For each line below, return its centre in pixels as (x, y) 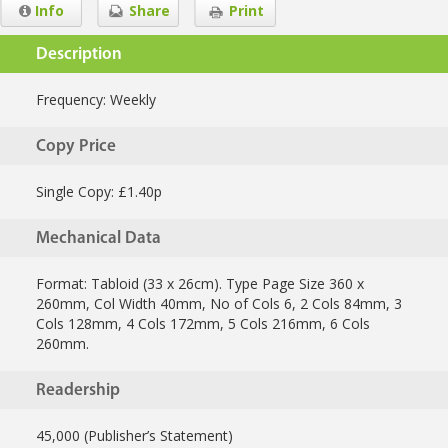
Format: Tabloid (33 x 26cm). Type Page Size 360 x (200, 284)
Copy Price (76, 147)
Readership (78, 391)
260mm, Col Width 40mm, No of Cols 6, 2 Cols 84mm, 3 (219, 304)
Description (79, 55)
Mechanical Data (98, 239)
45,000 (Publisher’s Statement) (134, 436)
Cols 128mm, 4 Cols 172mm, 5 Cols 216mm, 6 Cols (203, 324)
